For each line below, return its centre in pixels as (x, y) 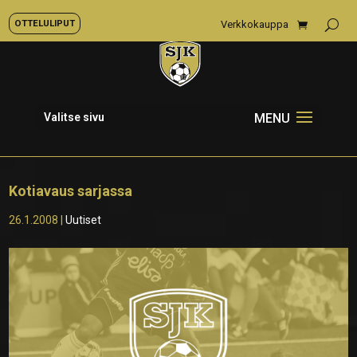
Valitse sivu (74, 117)
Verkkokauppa (255, 24)
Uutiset (84, 220)
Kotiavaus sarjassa (71, 191)
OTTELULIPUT (45, 23)
